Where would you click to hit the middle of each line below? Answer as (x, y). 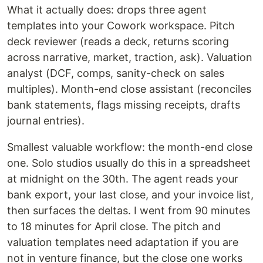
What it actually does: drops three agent (107, 10)
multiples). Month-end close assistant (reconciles (129, 89)
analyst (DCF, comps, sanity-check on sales (116, 73)
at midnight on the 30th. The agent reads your (123, 179)
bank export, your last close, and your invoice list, (130, 195)
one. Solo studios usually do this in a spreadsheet (129, 163)
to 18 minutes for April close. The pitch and (114, 226)
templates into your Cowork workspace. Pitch (121, 26)
